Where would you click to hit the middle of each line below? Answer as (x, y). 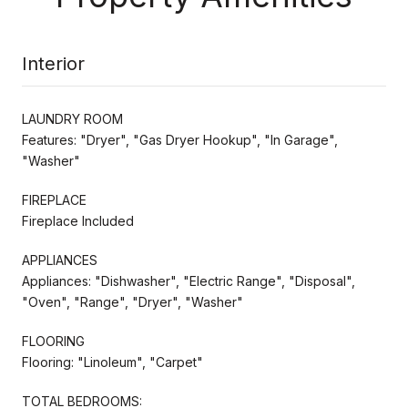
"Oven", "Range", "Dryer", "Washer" (133, 301)
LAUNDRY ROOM (72, 118)
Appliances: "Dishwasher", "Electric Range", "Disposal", (189, 280)
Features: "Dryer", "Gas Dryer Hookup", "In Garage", (180, 139)
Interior (53, 63)
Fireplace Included (78, 220)
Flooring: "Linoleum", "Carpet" (112, 362)
